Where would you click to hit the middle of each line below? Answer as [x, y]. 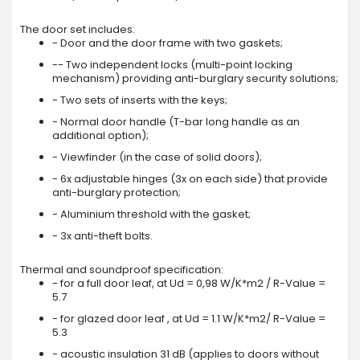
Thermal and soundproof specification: [122, 270]
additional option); [100, 136]
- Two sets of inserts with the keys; [140, 100]
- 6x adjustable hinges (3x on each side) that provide [190, 179]
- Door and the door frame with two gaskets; [168, 43]
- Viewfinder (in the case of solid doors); [157, 157]
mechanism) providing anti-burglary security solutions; [195, 79]
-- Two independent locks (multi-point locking [172, 65]
